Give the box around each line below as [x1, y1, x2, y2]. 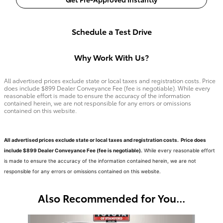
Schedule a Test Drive [71, 25, 152, 37]
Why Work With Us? [74, 51, 149, 63]
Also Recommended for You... [38, 190, 185, 205]
